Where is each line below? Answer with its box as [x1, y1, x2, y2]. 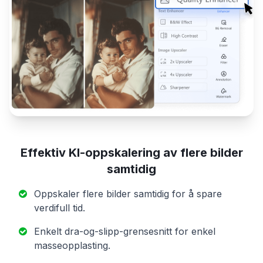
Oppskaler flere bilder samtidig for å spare [34, 188, 222, 200]
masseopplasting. [34, 240, 110, 252]
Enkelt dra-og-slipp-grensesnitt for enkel [34, 225, 215, 238]
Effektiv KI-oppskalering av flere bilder [20, 146, 243, 160]
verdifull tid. [34, 202, 85, 214]
